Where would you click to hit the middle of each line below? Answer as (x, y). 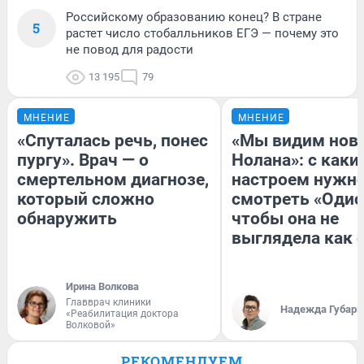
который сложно (86, 199)
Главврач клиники (108, 303)
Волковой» (91, 325)
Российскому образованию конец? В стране (194, 17)
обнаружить (67, 219)
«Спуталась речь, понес (113, 141)
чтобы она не (285, 219)
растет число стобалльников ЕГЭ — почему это (202, 34)
